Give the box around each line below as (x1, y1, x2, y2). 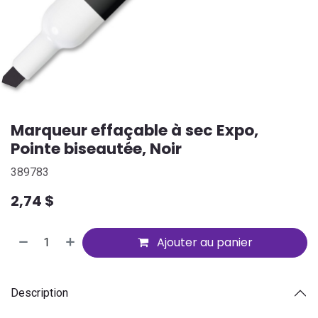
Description (11, 286, 68, 300)
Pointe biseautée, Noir (11, 137, 182, 160)
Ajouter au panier (153, 234, 253, 251)
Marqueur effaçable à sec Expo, (11, 119, 258, 141)
